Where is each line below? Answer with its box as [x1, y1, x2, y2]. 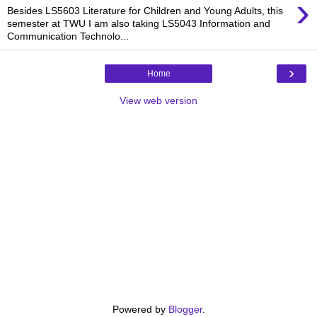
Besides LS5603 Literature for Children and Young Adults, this [7, 4, 283, 16]
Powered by [112, 303, 168, 315]
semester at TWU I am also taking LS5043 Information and [7, 17, 270, 29]
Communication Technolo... [7, 30, 129, 42]
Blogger [168, 303, 202, 315]
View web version [120, 94, 197, 106]
